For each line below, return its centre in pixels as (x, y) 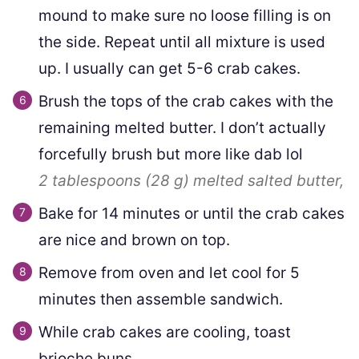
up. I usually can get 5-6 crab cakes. (169, 68)
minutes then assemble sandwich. (161, 299)
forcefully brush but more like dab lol (171, 154)
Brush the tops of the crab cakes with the (186, 101)
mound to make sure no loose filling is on (185, 15)
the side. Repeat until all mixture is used (182, 42)
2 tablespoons (90, 180)
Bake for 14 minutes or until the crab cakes (192, 213)
